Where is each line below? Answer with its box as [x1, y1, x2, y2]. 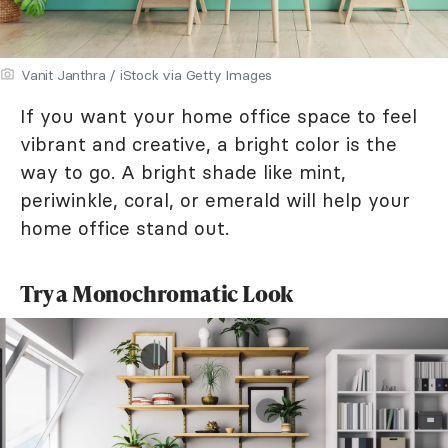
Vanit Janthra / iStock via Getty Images [21, 65, 273, 84]
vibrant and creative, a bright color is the [20, 131, 397, 156]
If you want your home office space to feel [20, 103, 417, 128]
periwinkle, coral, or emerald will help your [20, 187, 410, 212]
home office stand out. [20, 215, 229, 240]
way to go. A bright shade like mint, [20, 159, 346, 184]
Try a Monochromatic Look [20, 277, 294, 309]
